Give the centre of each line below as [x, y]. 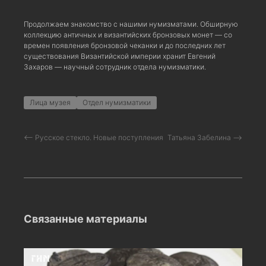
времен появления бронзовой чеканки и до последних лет [125, 45]
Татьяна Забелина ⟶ [205, 137]
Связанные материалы [85, 218]
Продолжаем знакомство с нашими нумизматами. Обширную [131, 24]
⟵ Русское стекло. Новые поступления [94, 137]
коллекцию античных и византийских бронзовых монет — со [128, 34]
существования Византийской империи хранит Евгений [120, 56]
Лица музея [50, 102]
